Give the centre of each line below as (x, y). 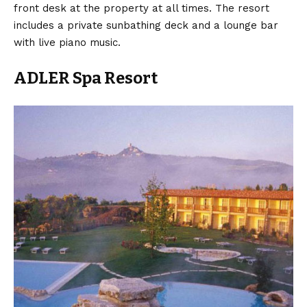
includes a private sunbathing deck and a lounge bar (146, 25)
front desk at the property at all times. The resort (142, 8)
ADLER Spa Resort (86, 78)
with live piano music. (67, 42)
